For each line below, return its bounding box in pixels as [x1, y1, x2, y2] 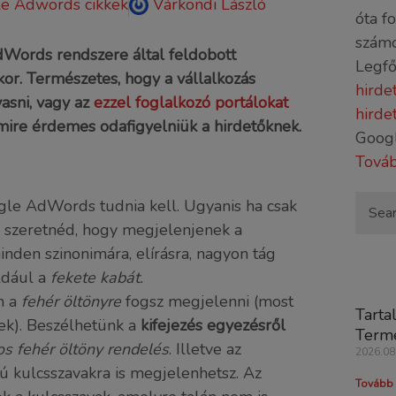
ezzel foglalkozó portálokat [94, 92, 288, 113]
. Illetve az [169, 339, 241, 360]
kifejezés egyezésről [141, 315, 286, 336]
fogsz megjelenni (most [121, 291, 293, 312]
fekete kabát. [50, 267, 143, 288]
